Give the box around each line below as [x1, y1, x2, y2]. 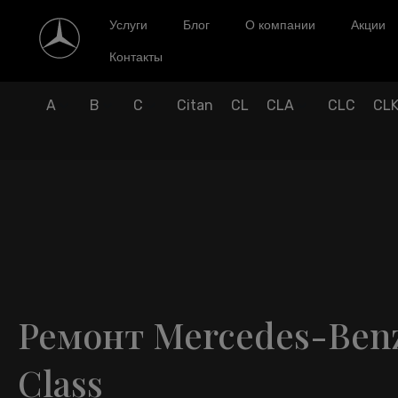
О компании [245, 18, 316, 32]
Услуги [109, 18, 148, 32]
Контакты [109, 50, 163, 64]
